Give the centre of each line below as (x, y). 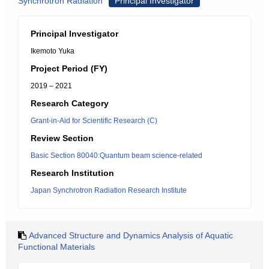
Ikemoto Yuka (53, 51)
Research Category (70, 103)
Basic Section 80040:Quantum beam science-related (116, 156)
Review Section (62, 138)
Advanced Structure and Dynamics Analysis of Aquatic (131, 235)
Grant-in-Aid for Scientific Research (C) (94, 121)
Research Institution (72, 173)
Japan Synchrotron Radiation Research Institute (109, 190)
